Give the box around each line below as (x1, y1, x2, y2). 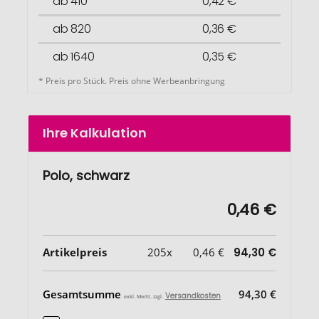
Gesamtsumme (43, 286, 124, 301)
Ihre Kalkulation (43, 123, 147, 142)
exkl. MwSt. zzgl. (124, 292, 163, 300)
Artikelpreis (43, 244, 107, 259)
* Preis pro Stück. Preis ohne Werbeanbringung (38, 74, 225, 87)
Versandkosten (165, 290, 221, 301)
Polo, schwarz (43, 166, 130, 184)
